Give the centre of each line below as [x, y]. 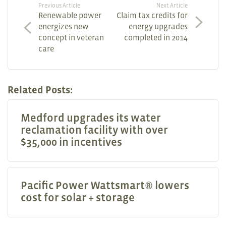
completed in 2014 [156, 38]
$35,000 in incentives [71, 142]
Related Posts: [40, 90]
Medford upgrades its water [91, 118]
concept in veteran [71, 38]
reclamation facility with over [94, 130]
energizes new [64, 26]
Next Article [172, 6]
